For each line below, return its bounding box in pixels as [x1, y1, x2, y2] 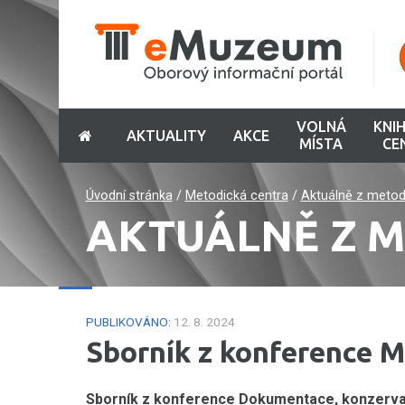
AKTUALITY [126, 127, 206, 144]
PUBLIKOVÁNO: [85, 315, 171, 329]
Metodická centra [184, 188, 288, 203]
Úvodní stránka [85, 188, 173, 203]
